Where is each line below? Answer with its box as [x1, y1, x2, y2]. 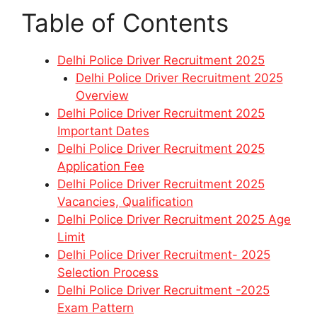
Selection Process [57, 265, 158, 280]
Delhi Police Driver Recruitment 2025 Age [57, 212, 291, 227]
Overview [75, 88, 129, 103]
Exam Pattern [57, 301, 134, 316]
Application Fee [57, 159, 144, 174]
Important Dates [57, 124, 149, 139]
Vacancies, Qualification [57, 195, 193, 209]
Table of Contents [21, 8, 229, 38]
